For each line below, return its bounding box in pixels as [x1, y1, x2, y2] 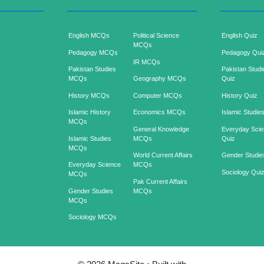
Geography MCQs [133, 75, 186, 82]
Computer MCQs [133, 91, 182, 99]
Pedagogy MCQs [68, 48, 118, 56]
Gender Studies [68, 187, 113, 194]
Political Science [133, 32, 179, 39]
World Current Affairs [133, 151, 193, 159]
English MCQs [68, 32, 110, 39]
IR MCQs [133, 58, 160, 65]
